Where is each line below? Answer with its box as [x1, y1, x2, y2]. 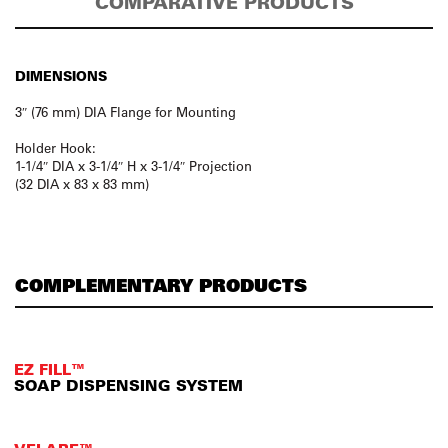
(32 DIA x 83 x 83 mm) [15, 174, 149, 192]
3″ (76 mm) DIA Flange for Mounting [15, 102, 236, 120]
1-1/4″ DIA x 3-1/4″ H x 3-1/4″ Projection [15, 156, 252, 174]
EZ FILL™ [14, 359, 85, 379]
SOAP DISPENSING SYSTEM [14, 375, 243, 395]
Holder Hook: [15, 138, 96, 156]
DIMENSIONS [15, 66, 107, 84]
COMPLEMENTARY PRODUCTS [15, 272, 307, 296]
